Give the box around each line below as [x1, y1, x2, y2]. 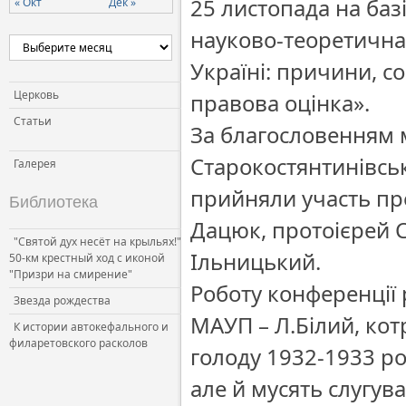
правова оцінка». [190, 88, 370, 118]
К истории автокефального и [14, 319, 169, 334]
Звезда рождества [14, 293, 111, 308]
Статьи [14, 113, 52, 129]
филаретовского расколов [9, 335, 148, 351]
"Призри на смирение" [9, 266, 132, 282]
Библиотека [9, 193, 98, 211]
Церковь [14, 87, 59, 102]
